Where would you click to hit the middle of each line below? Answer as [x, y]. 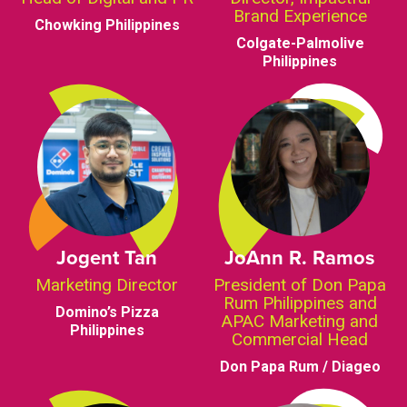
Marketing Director [107, 285]
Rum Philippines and [300, 303]
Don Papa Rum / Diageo [300, 367]
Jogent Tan [107, 258]
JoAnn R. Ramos [300, 258]
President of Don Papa [300, 285]
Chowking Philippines [107, 25]
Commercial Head [300, 340]
